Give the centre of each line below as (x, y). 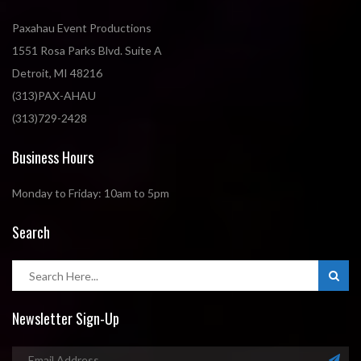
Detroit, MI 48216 (57, 73)
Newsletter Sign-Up (66, 319)
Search (31, 232)
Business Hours (53, 158)
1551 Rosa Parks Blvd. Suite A (87, 51)
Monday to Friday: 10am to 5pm (91, 193)
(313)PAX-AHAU (54, 96)
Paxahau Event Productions (82, 28)
